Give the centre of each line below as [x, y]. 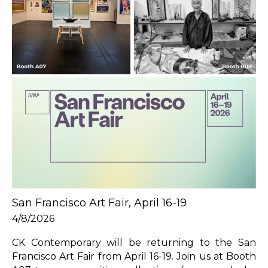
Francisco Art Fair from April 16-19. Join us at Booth [134, 256]
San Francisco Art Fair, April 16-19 [99, 202]
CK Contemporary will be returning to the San [134, 242]
